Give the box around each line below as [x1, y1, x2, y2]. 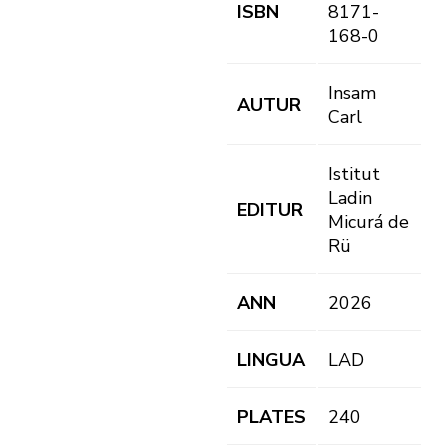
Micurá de [328, 210, 409, 235]
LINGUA [237, 348, 305, 373]
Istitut [328, 162, 380, 187]
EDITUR [237, 198, 303, 223]
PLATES [237, 405, 306, 430]
